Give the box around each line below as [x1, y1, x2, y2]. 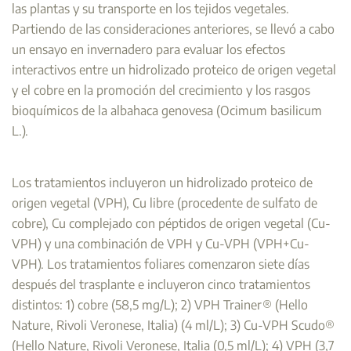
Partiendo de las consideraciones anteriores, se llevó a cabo [12, 21, 335, 37]
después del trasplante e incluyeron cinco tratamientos [12, 277, 310, 292]
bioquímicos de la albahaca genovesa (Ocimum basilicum [12, 103, 322, 118]
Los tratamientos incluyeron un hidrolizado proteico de [12, 175, 313, 190]
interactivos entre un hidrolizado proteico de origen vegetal [12, 62, 336, 78]
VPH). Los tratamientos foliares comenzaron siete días [12, 256, 309, 272]
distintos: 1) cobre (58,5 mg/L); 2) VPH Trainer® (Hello [12, 297, 308, 313]
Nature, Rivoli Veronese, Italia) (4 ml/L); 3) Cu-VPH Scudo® [12, 317, 335, 333]
